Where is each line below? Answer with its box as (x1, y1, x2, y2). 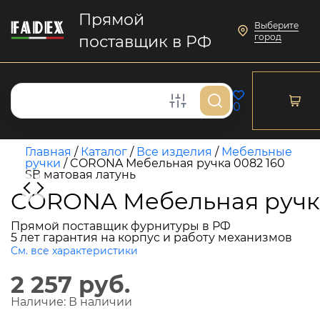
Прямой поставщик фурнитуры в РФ (11, 219, 231, 233)
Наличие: (11, 295, 69, 309)
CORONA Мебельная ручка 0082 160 (70, 156, 285, 170)
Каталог (81, 145, 127, 159)
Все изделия (136, 145, 212, 159)
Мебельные (221, 145, 292, 159)
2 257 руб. (11, 271, 130, 299)
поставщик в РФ (79, 32, 212, 51)
